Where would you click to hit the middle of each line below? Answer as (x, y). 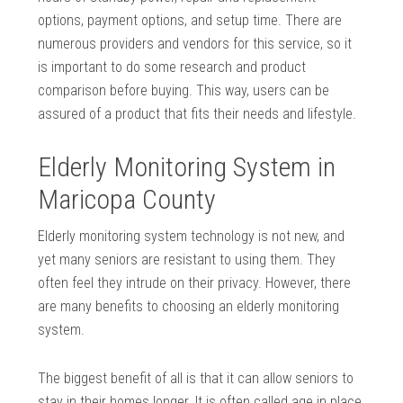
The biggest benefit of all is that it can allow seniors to (196, 379)
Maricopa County (127, 200)
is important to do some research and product (172, 67)
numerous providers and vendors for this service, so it (195, 44)
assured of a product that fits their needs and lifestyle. (197, 114)
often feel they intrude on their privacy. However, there (195, 283)
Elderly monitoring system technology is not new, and (192, 237)
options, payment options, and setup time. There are (190, 21)
